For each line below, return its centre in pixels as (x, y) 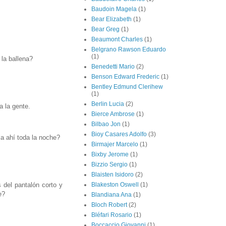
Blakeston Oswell (115, 185)
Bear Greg (105, 30)
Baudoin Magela (114, 9)
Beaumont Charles (117, 40)
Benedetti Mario (113, 67)
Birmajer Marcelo (115, 145)
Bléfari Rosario (112, 215)
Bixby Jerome (110, 155)
